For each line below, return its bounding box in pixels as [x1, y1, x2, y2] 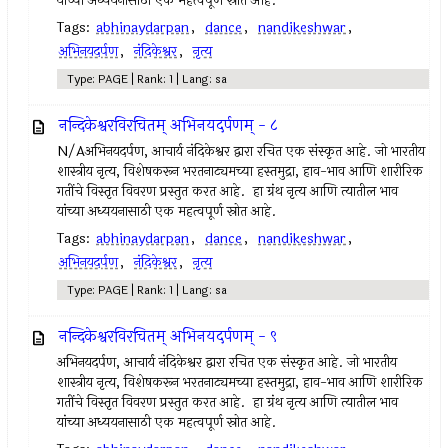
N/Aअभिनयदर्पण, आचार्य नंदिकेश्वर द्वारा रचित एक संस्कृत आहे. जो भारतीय [57, 141, 426, 162]
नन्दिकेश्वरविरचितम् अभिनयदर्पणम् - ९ [59, 324, 278, 349]
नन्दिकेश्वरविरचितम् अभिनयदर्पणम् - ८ [59, 113, 278, 138]
